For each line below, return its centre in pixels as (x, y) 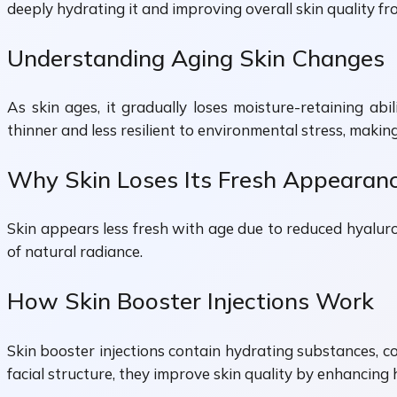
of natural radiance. (75, 252)
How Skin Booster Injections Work (191, 301)
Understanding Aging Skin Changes (196, 58)
